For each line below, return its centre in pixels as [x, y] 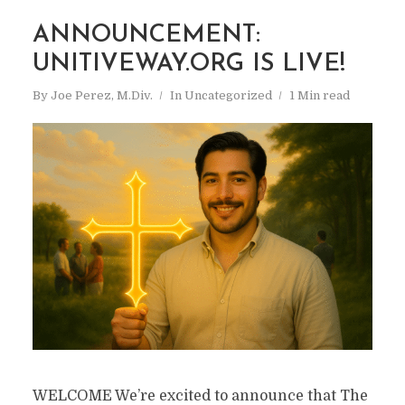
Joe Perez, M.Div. [101, 96]
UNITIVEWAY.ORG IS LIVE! [188, 65]
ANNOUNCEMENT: [146, 36]
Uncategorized [228, 96]
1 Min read [319, 96]
